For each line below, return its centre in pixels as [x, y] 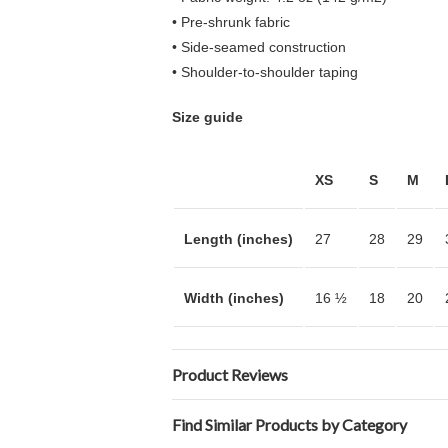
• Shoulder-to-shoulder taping [265, 72]
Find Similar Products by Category [289, 424]
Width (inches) [234, 298]
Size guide [207, 117]
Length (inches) [238, 239]
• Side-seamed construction [259, 47]
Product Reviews [230, 374]
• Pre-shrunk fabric [231, 22]
